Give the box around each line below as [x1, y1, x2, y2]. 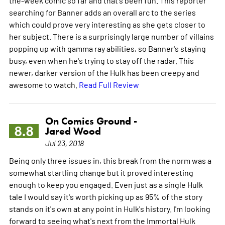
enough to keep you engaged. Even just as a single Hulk [9, 179, 203, 189]
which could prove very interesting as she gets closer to [9, 19, 205, 29]
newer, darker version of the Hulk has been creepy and [9, 67, 199, 77]
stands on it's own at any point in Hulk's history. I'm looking [9, 203, 210, 213]
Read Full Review [78, 79, 139, 89]
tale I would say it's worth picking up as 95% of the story [9, 191, 202, 201]
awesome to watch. [9, 79, 79, 89]
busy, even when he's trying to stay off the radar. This [9, 55, 194, 65]
